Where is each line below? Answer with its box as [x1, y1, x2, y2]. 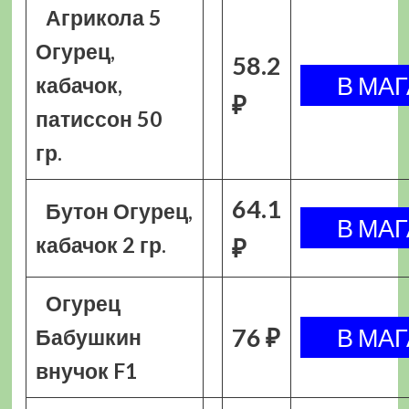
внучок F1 [35, 358, 138, 383]
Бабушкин [35, 324, 142, 350]
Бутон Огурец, [46, 198, 194, 224]
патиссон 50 [35, 106, 163, 131]
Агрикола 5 [46, 5, 163, 30]
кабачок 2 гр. [35, 232, 166, 257]
